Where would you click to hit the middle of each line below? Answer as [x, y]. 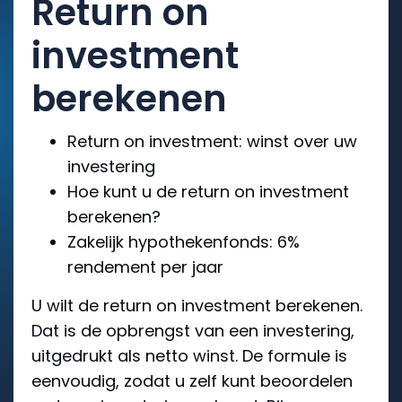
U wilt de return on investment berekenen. [197, 305]
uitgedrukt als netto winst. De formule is [189, 355]
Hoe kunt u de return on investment [208, 191]
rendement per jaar [145, 267]
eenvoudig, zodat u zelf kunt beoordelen [192, 380]
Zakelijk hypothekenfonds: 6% [184, 241]
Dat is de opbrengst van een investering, [193, 330]
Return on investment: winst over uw [212, 141]
